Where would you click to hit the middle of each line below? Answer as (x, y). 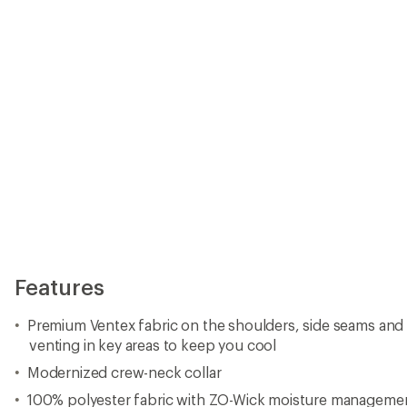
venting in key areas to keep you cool (153, 344)
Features (60, 286)
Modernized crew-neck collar (124, 372)
